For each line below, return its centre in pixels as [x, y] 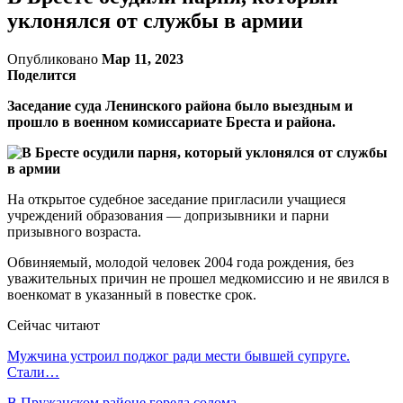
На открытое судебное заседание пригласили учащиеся [176, 199]
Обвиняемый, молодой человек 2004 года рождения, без [180, 262]
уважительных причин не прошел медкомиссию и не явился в [198, 278]
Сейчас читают [54, 325]
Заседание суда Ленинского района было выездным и [180, 105]
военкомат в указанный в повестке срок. [132, 294]
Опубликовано [54, 58]
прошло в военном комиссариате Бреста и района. [171, 121]
